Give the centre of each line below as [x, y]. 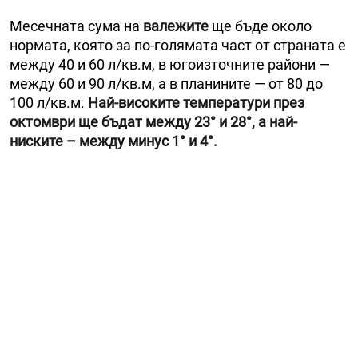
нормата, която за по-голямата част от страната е [178, 45]
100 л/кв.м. [49, 102]
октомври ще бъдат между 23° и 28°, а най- [153, 121]
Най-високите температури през [196, 102]
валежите [176, 26]
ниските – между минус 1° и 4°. [113, 141]
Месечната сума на [76, 26]
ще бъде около [260, 26]
